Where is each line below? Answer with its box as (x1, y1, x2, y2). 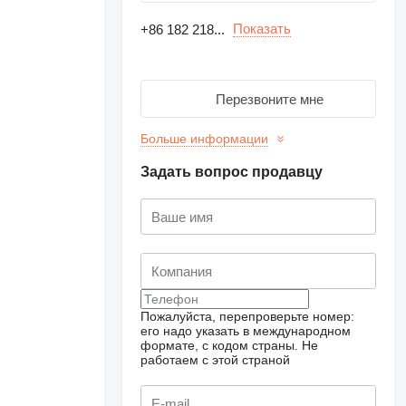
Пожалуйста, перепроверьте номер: (140, 309, 355, 324)
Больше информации (140, 131, 269, 146)
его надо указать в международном (140, 324, 352, 338)
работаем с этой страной (140, 353, 291, 367)
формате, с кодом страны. (140, 338, 299, 353)
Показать (233, 21, 292, 36)
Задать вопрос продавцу (140, 164, 324, 179)
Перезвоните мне (215, 91, 324, 107)
